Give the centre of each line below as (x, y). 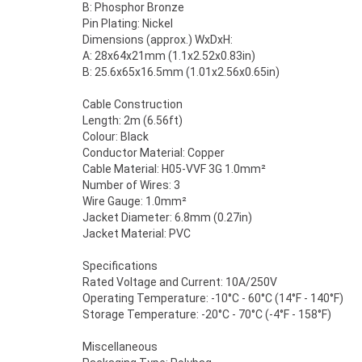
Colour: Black (116, 137)
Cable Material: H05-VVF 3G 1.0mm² (174, 169)
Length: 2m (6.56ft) (133, 120)
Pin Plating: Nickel (128, 23)
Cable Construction (133, 104)
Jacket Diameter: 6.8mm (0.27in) (167, 217)
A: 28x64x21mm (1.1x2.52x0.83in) (169, 56)
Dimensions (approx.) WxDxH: (158, 40)
